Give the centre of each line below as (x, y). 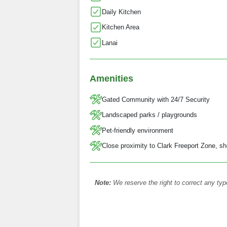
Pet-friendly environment (138, 130)
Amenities (111, 79)
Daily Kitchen (121, 12)
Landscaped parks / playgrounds (149, 115)
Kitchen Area (121, 27)
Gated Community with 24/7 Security (156, 99)
